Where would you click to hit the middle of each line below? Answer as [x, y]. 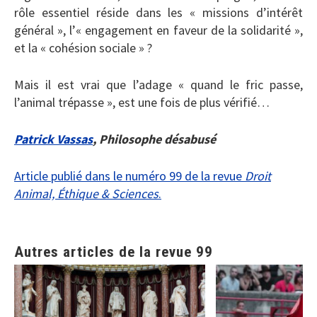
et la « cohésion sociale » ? [83, 47]
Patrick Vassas [53, 139]
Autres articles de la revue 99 [114, 252]
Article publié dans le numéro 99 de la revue [129, 175]
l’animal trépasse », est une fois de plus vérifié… [142, 102]
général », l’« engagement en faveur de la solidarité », [158, 30]
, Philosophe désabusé [154, 139]
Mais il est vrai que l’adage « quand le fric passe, [158, 84]
